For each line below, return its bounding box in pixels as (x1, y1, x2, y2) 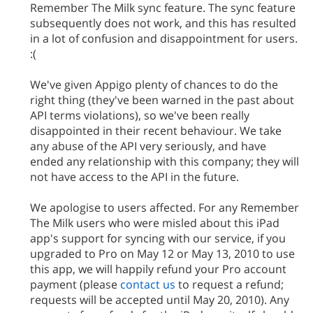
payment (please (30, 277, 120, 292)
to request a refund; (175, 277, 284, 292)
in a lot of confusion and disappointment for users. (30, 31, 298, 46)
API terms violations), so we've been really (30, 108, 249, 123)
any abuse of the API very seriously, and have (30, 138, 266, 154)
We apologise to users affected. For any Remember (30, 200, 299, 215)
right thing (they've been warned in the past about (30, 92, 294, 108)
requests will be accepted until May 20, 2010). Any (30, 292, 289, 307)
